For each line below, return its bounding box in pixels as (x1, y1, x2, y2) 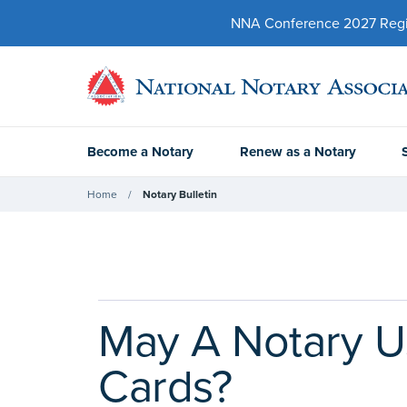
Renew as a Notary (239, 144, 356, 160)
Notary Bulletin (143, 187, 217, 201)
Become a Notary (87, 144, 194, 160)
